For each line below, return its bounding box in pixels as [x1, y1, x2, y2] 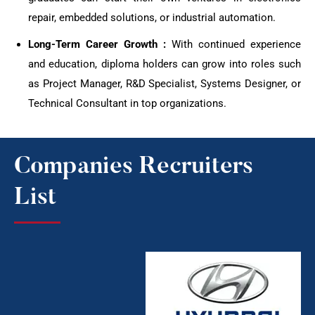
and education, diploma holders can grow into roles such [28, 58, 301, 71]
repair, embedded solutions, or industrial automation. [28, 11, 276, 25]
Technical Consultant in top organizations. [28, 97, 226, 110]
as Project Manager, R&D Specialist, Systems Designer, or [28, 77, 301, 91]
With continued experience [166, 38, 301, 51]
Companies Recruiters [14, 155, 253, 180]
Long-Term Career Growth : [28, 38, 166, 51]
